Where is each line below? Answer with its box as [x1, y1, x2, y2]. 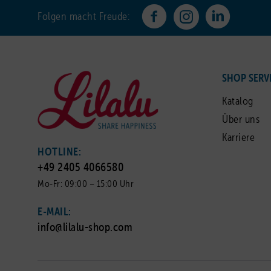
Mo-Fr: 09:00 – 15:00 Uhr [38, 180, 134, 190]
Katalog [222, 96, 253, 107]
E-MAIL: [38, 207, 71, 218]
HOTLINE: [38, 147, 81, 158]
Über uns [222, 114, 260, 125]
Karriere [222, 132, 255, 143]
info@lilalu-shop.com [38, 222, 132, 234]
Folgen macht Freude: [38, 11, 129, 22]
